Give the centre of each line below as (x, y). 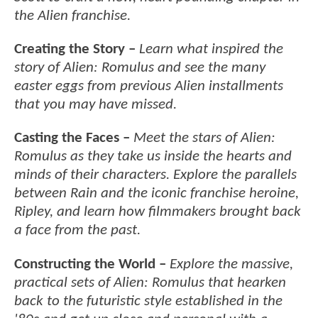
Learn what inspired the (211, 50)
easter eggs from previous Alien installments (149, 87)
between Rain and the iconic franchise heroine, (157, 194)
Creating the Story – (75, 50)
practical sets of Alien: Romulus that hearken (150, 283)
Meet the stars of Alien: (204, 138)
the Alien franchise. (72, 16)
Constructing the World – (90, 264)
